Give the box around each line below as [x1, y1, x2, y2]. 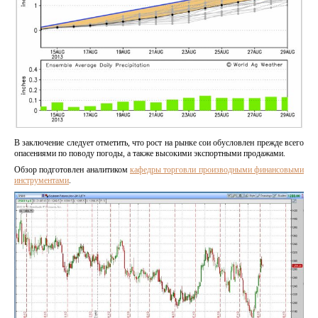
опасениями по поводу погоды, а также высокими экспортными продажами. [14, 148, 285, 159]
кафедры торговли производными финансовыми [130, 165, 304, 175]
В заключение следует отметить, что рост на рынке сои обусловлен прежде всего [14, 138, 304, 148]
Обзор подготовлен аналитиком [14, 165, 130, 175]
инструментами [14, 175, 69, 186]
